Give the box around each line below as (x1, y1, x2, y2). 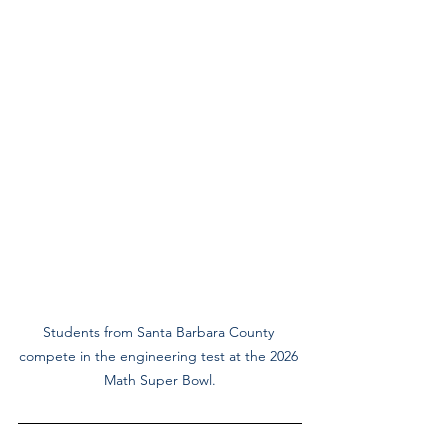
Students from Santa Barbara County (42, 322, 278, 341)
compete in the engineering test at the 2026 (18, 346, 302, 365)
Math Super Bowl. (104, 370, 216, 389)
